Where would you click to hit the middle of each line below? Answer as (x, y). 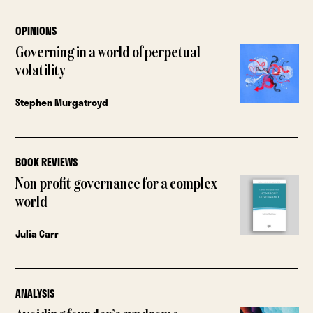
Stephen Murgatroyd (62, 103)
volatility (41, 72)
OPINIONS (36, 31)
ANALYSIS (35, 293)
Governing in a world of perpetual (108, 53)
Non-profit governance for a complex (117, 185)
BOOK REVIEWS (47, 162)
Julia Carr (37, 234)
